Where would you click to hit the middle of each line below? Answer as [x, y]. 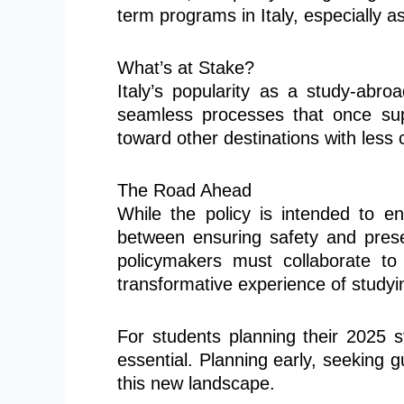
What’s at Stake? [186, 67]
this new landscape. [196, 383]
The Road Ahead [184, 190]
